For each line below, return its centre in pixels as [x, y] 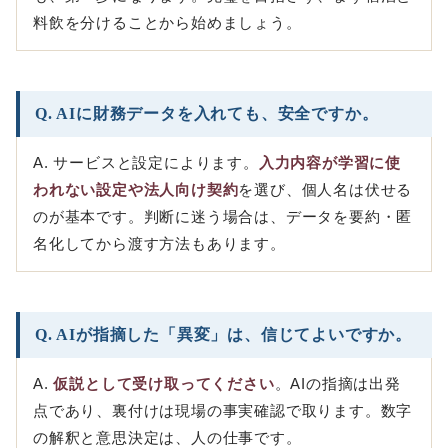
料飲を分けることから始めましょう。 [167, 23]
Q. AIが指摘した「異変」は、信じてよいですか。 [223, 335]
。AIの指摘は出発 [337, 384]
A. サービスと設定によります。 [146, 163]
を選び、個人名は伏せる [325, 190]
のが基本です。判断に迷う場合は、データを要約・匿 [223, 217]
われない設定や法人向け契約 [136, 190]
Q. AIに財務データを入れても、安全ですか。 [207, 114]
